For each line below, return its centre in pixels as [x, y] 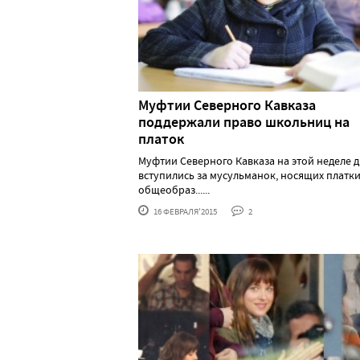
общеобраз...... [174, 189]
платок [161, 139]
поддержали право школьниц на [244, 122]
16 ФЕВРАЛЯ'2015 [184, 211]
